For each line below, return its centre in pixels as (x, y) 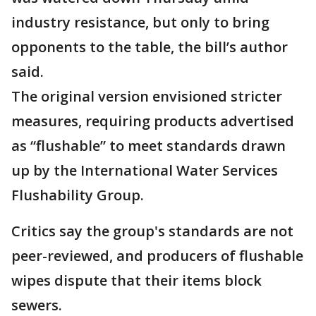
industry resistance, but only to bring (140, 23)
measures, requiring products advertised (153, 121)
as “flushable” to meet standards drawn (148, 146)
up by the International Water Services (145, 171)
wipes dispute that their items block (136, 281)
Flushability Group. (78, 195)
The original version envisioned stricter (147, 97)
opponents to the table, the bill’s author (150, 47)
